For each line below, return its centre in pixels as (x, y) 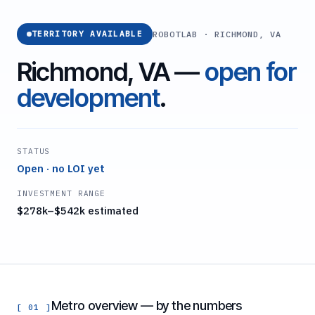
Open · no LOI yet (61, 169)
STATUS (34, 152)
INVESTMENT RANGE (62, 194)
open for (251, 72)
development (89, 98)
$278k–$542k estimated (78, 211)
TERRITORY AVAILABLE (88, 34)
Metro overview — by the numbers (147, 306)
